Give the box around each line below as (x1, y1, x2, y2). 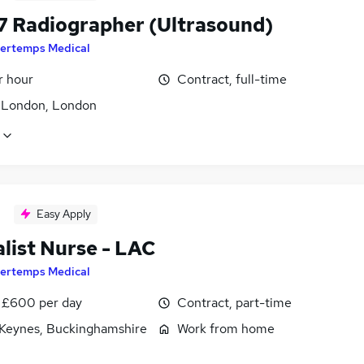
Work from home (177, 319, 275, 337)
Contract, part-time (177, 293, 292, 311)
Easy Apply (37, 206, 91, 221)
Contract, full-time (177, 70, 287, 88)
